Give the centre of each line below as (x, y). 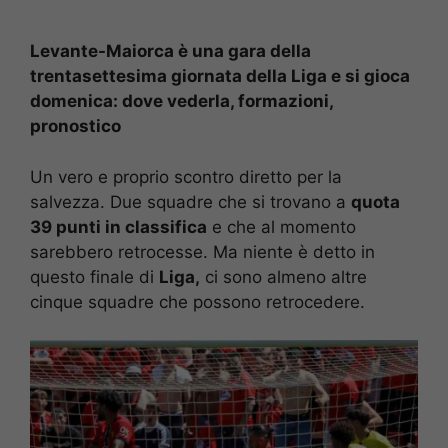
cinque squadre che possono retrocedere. (197, 301)
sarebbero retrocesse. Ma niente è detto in (202, 251)
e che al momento (281, 226)
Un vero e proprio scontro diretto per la (186, 176)
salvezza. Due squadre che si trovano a (190, 201)
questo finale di (94, 276)
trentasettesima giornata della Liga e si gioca (220, 76)
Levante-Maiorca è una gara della (170, 51)
